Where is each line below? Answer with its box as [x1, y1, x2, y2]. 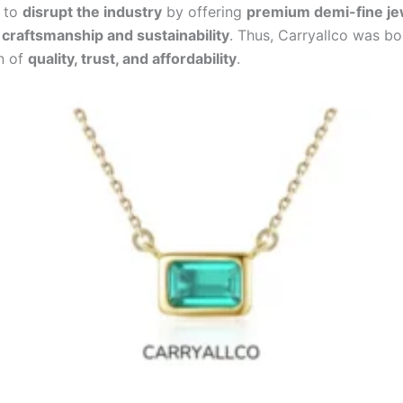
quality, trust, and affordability [28, 49, 237, 68]
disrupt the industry [22, 3, 162, 22]
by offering [162, 3, 246, 22]
